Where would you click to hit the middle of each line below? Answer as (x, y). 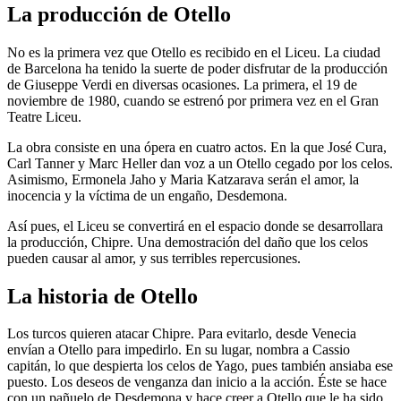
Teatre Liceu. (44, 116)
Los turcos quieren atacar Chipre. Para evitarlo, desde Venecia (182, 334)
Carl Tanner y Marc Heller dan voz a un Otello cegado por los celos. (200, 163)
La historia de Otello (102, 296)
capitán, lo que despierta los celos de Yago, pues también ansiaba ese (200, 366)
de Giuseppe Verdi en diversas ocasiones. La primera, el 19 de (182, 84)
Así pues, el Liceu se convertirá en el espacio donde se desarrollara (195, 226)
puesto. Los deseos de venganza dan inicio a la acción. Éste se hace (197, 382)
